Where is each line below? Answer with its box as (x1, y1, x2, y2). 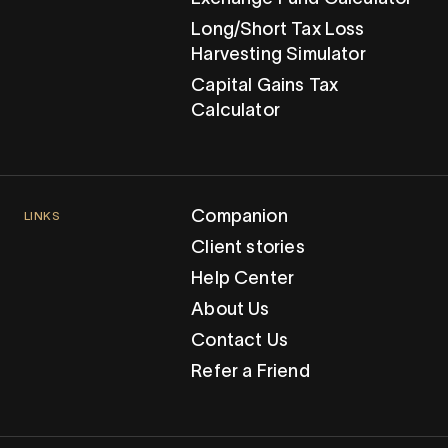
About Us (191, 299, 270, 320)
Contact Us (191, 330, 288, 351)
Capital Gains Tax (191, 75, 339, 96)
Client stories (191, 237, 305, 258)
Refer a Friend (191, 361, 310, 382)
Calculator (191, 100, 280, 121)
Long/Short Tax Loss (191, 19, 365, 40)
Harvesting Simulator (191, 44, 366, 65)
